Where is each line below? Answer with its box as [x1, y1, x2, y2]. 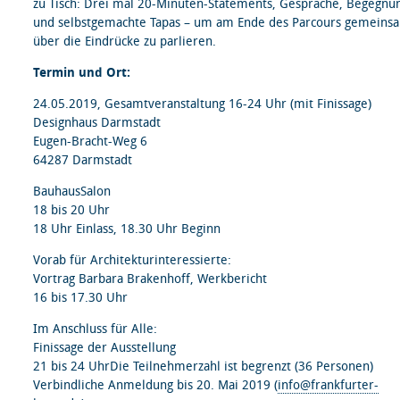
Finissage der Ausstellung [33, 340, 176, 355]
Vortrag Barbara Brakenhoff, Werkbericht [33, 271, 267, 287]
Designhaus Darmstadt [33, 115, 161, 130]
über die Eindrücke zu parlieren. [33, 34, 216, 49]
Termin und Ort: [33, 65, 130, 80]
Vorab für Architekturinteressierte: [33, 253, 231, 268]
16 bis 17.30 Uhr [33, 290, 128, 305]
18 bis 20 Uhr [33, 203, 110, 218]
